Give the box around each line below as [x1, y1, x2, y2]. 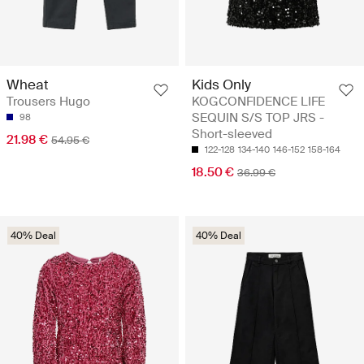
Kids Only [192, 75, 251, 93]
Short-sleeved [192, 125, 272, 142]
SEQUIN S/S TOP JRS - [192, 109, 324, 126]
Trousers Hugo [6, 93, 90, 110]
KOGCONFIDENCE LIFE [192, 93, 325, 110]
